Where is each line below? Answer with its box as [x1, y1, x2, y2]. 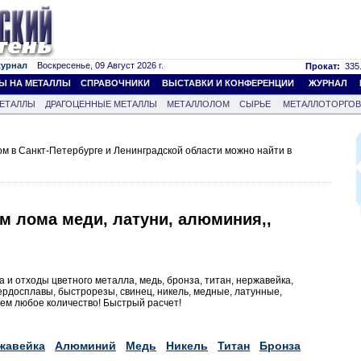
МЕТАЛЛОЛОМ [167, 99, 230, 109]
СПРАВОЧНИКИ [81, 78, 150, 88]
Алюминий [55, 338, 116, 352]
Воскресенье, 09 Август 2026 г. [27, 60, 164, 70]
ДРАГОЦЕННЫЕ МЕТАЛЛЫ [45, 99, 157, 109]
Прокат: [305, 61, 340, 71]
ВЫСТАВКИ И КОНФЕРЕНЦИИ [162, 78, 294, 88]
